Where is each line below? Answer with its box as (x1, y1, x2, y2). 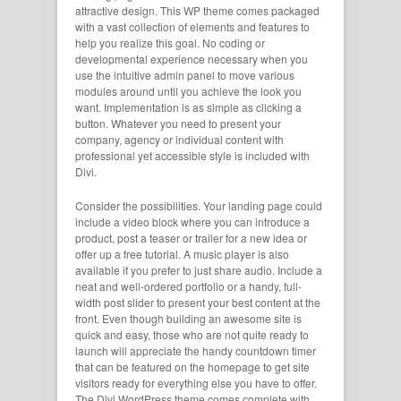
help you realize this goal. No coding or (75, 35, 265, 50)
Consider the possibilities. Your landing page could (75, 198, 322, 213)
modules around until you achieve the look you (75, 83, 302, 98)
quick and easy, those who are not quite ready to (75, 327, 309, 342)
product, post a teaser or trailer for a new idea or (75, 230, 307, 245)
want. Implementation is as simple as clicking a (75, 99, 302, 115)
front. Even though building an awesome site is (75, 311, 302, 326)
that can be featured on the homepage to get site (75, 359, 310, 374)
